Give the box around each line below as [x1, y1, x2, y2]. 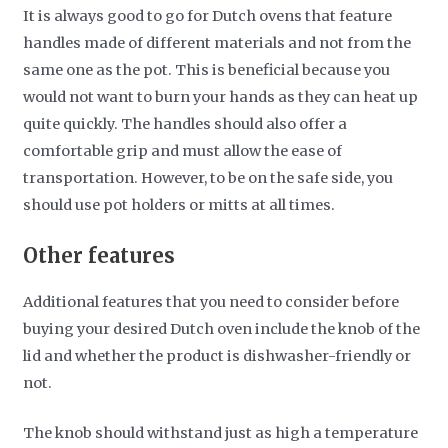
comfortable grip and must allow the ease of [23, 142, 343, 161]
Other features [23, 242, 176, 268]
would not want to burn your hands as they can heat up [23, 88, 419, 107]
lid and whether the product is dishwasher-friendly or [23, 346, 412, 365]
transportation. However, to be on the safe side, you [23, 169, 394, 188]
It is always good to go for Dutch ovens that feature [23, 7, 393, 26]
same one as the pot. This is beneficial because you [23, 61, 391, 80]
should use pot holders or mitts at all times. [23, 196, 336, 215]
